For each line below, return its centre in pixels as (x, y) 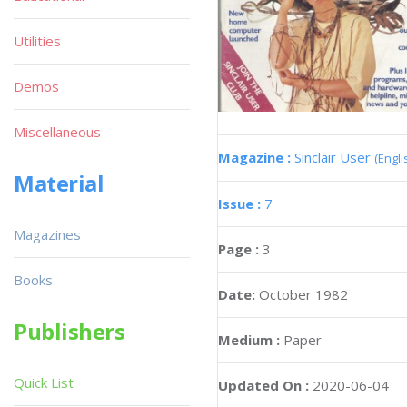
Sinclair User (334, 158)
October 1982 (303, 295)
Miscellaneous (57, 132)
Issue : (241, 204)
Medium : (249, 340)
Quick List (44, 382)
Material (59, 183)
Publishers (69, 331)
